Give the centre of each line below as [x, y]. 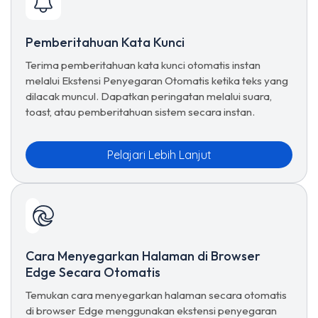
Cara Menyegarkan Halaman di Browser [143, 256]
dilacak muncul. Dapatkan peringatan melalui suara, [149, 96]
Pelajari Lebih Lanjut [159, 155]
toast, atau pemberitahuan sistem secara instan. [140, 112]
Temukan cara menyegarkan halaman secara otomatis [156, 295]
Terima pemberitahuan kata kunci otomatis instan [143, 65]
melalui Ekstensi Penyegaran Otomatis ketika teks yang [157, 81]
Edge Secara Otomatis [93, 272]
